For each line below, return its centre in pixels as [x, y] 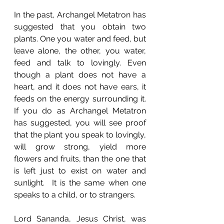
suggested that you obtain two [80, 27]
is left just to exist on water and [80, 171]
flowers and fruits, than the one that [80, 159]
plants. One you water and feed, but [80, 39]
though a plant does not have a [80, 75]
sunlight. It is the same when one [80, 183]
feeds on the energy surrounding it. [80, 99]
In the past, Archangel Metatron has [80, 15]
